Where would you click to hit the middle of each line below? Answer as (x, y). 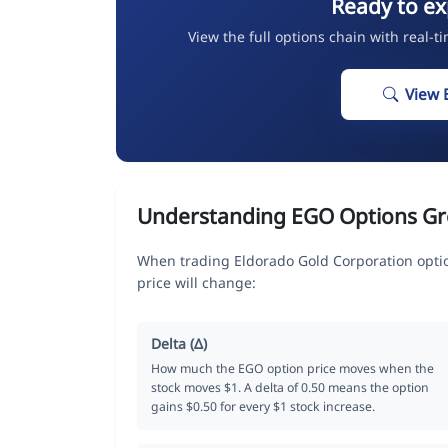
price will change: (196, 282)
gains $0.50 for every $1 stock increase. (263, 406)
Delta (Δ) (179, 343)
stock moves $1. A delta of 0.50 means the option (290, 387)
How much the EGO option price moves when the (292, 368)
